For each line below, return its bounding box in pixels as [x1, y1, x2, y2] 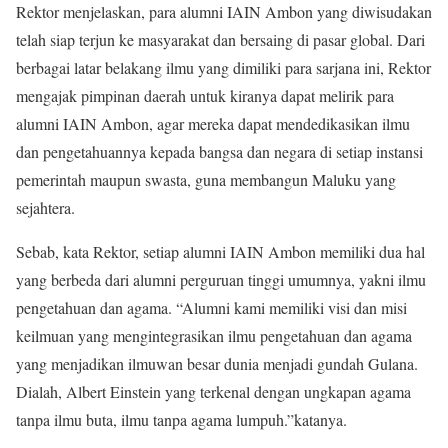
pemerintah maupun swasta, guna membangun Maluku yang [16, 169, 396, 190]
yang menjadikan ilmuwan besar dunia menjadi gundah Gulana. [16, 353, 418, 374]
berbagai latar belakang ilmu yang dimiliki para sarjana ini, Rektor [16, 57, 431, 78]
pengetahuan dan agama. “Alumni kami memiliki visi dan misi [16, 297, 407, 318]
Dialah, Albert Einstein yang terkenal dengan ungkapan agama [16, 381, 411, 402]
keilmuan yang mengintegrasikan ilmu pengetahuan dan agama [16, 325, 412, 346]
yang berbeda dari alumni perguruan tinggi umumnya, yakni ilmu [16, 269, 426, 290]
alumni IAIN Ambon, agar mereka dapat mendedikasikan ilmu [16, 113, 410, 134]
